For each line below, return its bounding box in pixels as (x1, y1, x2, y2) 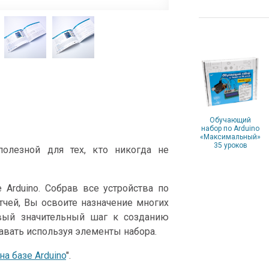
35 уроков (213, 141, 247, 150)
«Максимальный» (200, 133, 261, 142)
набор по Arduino (201, 124, 260, 133)
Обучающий (210, 116, 252, 125)
